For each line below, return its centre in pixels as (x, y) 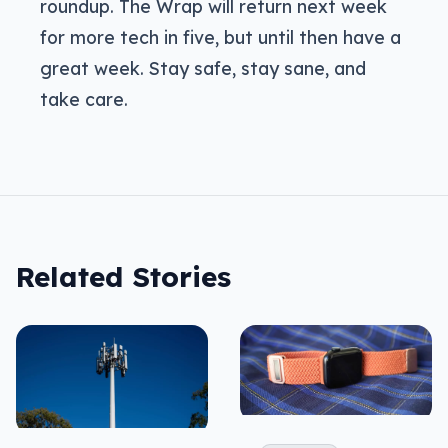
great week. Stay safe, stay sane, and (203, 67)
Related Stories (123, 276)
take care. (84, 98)
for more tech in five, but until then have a (220, 36)
